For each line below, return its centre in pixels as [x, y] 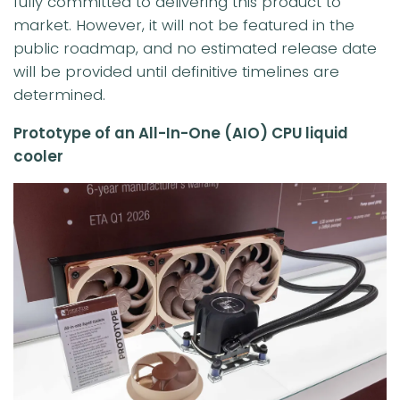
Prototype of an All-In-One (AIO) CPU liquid [181, 133]
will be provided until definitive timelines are [176, 72]
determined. [59, 95]
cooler [38, 157]
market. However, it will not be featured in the [184, 25]
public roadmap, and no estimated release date [195, 49]
